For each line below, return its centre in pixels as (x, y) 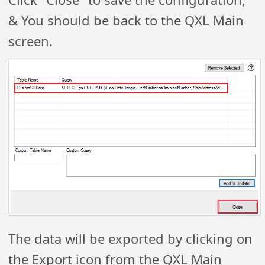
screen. (31, 41)
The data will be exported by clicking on (131, 238)
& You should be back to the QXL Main (126, 20)
